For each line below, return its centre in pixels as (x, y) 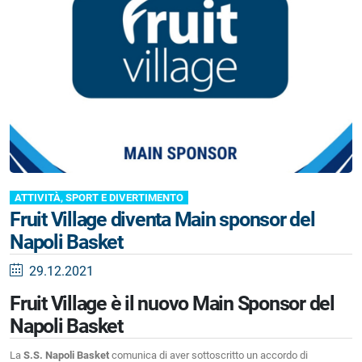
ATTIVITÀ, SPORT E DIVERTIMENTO (99, 198)
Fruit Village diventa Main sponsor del (162, 219)
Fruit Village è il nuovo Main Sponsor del (172, 303)
